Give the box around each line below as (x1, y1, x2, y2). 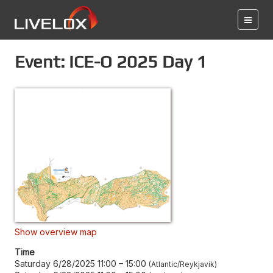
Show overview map (15, 227, 97, 237)
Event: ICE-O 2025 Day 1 (15, 51, 207, 71)
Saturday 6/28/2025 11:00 (15, 258, 116, 269)
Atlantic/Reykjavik (151, 260, 214, 269)
